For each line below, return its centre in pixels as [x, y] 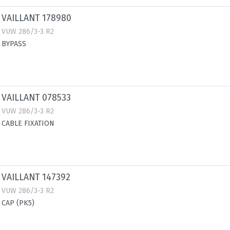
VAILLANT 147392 [36, 177]
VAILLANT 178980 [36, 18]
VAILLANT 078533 [36, 98]
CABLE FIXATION [28, 123]
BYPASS [14, 44]
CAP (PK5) [18, 203]
